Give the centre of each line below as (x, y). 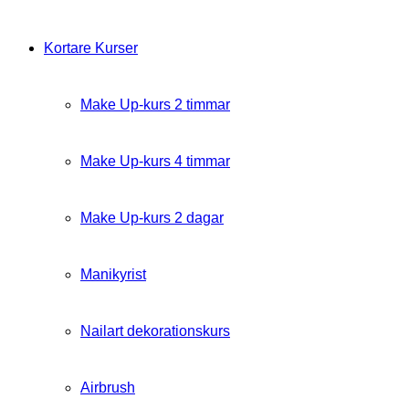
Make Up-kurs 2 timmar (155, 105)
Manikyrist (113, 274)
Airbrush (108, 388)
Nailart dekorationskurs (155, 331)
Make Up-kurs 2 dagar (152, 218)
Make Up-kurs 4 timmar (155, 161)
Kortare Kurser (91, 48)
